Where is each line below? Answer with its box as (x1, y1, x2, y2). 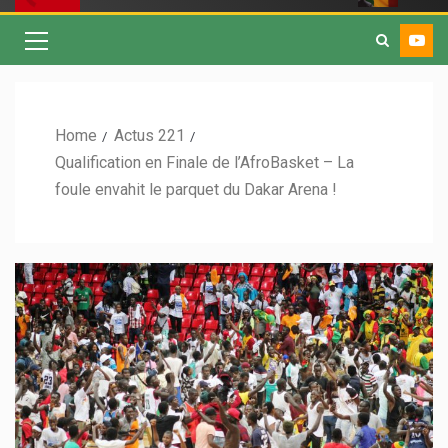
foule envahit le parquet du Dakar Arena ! (55, 180, 337, 200)
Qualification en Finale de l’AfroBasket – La (55, 153, 354, 173)
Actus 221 (114, 126, 185, 146)
